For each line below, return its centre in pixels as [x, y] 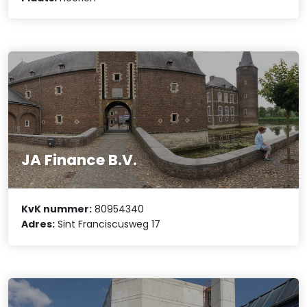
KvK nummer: [57, 209]
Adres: [38, 224]
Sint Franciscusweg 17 [108, 224]
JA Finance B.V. [79, 160]
